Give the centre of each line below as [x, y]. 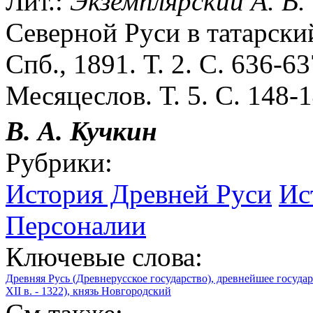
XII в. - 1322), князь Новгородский [88, 291]
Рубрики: [59, 162]
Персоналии [76, 225]
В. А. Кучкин [81, 131]
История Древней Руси [139, 194]
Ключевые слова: [104, 256]
